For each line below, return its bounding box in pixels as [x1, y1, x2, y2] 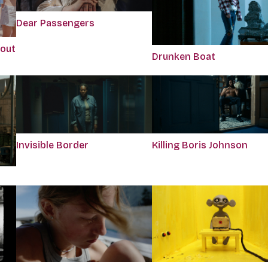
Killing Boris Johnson [151, 139, 248, 151]
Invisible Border [16, 139, 89, 151]
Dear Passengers [16, 17, 95, 29]
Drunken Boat [151, 51, 215, 63]
